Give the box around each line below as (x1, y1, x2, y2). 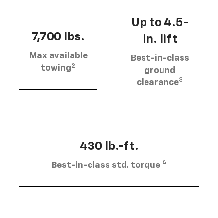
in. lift (142, 33, 178, 45)
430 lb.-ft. (79, 140, 139, 152)
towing (41, 64, 71, 73)
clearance (137, 78, 179, 87)
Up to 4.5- (131, 17, 189, 29)
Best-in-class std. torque (51, 161, 162, 170)
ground (145, 66, 175, 75)
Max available (29, 52, 88, 61)
